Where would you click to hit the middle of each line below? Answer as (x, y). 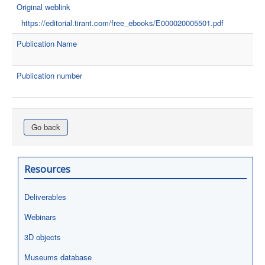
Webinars (40, 217)
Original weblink (43, 7)
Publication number (49, 75)
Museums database (58, 257)
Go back (46, 127)
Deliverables (45, 197)
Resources (47, 169)
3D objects (43, 237)
